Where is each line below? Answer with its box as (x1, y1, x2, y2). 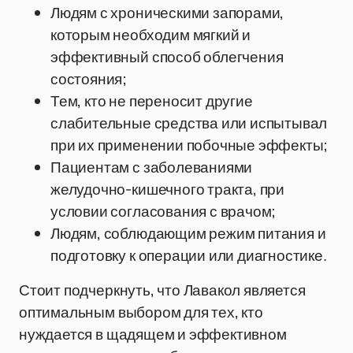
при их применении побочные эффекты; (50, 135, 329, 155)
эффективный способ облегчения (50, 46, 284, 67)
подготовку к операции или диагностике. (50, 245, 327, 266)
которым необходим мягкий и (50, 24, 251, 45)
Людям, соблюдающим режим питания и (50, 223, 326, 243)
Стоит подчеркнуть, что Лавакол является (19, 280, 306, 300)
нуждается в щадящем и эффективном (19, 324, 287, 344)
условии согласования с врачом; (50, 201, 277, 221)
